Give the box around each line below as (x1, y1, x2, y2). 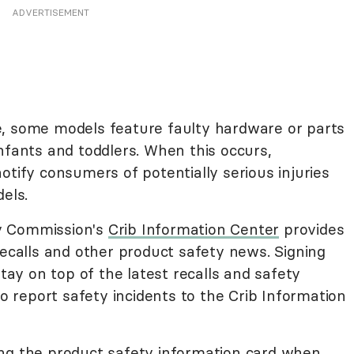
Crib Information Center (107, 220, 280, 239)
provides (279, 220, 345, 239)
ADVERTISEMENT (12, 6, 89, 18)
